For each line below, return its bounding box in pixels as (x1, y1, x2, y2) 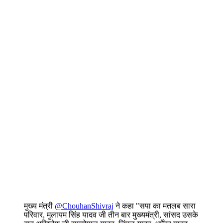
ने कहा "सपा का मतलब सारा (113, 202, 196, 211)
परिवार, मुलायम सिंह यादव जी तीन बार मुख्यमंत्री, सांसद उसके (24, 211, 198, 220)
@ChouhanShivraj (55, 202, 113, 211)
